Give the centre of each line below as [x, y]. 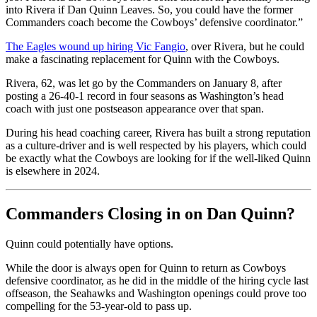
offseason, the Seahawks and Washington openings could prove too [156, 294]
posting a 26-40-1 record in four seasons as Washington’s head [145, 96]
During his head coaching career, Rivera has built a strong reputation [158, 133]
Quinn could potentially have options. [90, 244]
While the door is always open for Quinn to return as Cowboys [146, 268]
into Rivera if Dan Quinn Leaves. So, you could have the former [149, 10]
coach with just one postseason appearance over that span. [135, 109]
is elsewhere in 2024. [53, 171]
